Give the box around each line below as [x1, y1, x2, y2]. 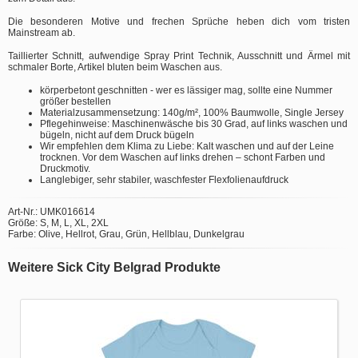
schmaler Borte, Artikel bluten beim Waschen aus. [8, 61, 222, 73]
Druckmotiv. [40, 162, 90, 174]
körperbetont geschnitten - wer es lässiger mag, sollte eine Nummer [40, 84, 332, 96]
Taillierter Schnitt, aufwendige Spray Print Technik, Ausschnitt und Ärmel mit [8, 50, 350, 62]
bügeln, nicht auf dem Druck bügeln [40, 129, 194, 141]
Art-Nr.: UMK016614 [8, 205, 95, 217]
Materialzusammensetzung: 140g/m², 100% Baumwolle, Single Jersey [40, 106, 344, 118]
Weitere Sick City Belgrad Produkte [8, 260, 221, 274]
